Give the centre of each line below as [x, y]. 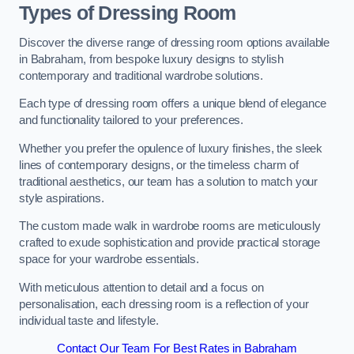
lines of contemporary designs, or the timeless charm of [159, 165]
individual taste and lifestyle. [89, 320]
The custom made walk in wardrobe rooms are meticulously [170, 226]
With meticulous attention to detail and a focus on [141, 287]
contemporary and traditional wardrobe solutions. [141, 75]
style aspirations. [62, 198]
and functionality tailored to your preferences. [132, 121]
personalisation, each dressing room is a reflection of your [164, 304]
